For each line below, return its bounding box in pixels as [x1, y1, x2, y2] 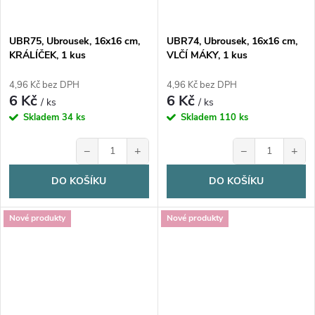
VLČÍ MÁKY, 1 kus [166, 48, 247, 62]
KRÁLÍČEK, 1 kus [9, 48, 86, 62]
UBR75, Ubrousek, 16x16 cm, [9, 34, 140, 48]
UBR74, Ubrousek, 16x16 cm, [166, 34, 297, 48]
